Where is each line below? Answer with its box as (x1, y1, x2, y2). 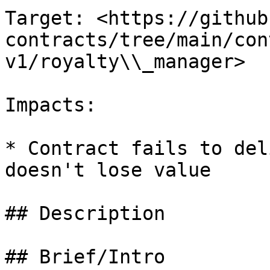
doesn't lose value (5, 159, 211, 181)
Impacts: (5, 94, 96, 116)
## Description (5, 202, 165, 224)
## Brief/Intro (5, 246, 165, 268)
